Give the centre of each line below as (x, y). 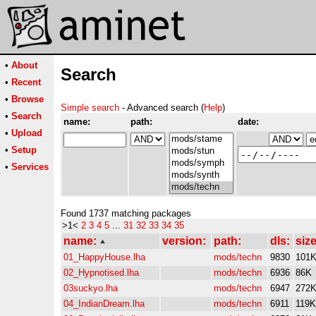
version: (184, 241)
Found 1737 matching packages (126, 213)
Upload (27, 133)
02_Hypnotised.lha (101, 273)
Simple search (90, 108)
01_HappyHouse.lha (104, 257)
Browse (28, 99)
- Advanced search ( (162, 108)
